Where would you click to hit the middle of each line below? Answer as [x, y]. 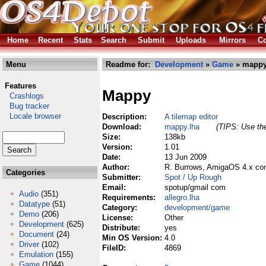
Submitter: [123, 177]
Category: [121, 208]
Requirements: [130, 197]
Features [20, 86]
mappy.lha [182, 127]
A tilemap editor [191, 117]
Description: [126, 117]
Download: [123, 127]
